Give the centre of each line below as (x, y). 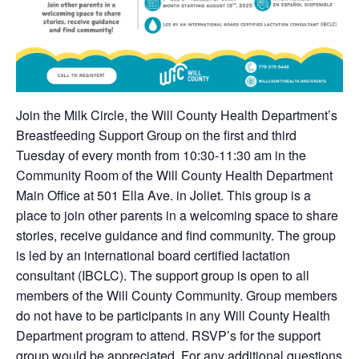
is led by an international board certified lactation (153, 255)
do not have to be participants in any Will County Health (173, 315)
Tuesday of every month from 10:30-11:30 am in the (161, 155)
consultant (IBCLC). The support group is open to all (163, 275)
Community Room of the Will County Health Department (174, 175)
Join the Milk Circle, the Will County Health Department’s (177, 115)
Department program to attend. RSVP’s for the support (168, 335)
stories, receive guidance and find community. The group (176, 235)
